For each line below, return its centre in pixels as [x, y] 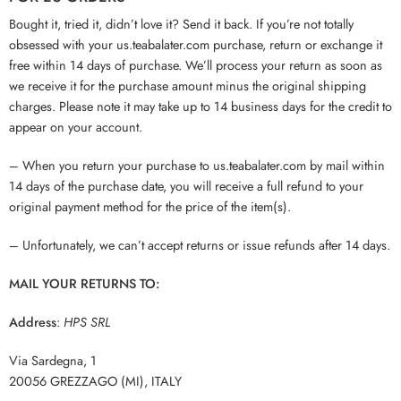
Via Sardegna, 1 [53, 360]
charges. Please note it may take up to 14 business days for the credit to [200, 106]
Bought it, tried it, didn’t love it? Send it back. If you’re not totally [181, 23]
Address [33, 321]
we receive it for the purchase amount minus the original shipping [188, 85]
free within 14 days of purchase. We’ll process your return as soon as [196, 64]
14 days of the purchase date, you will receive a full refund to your [186, 185]
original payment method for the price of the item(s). [150, 206]
